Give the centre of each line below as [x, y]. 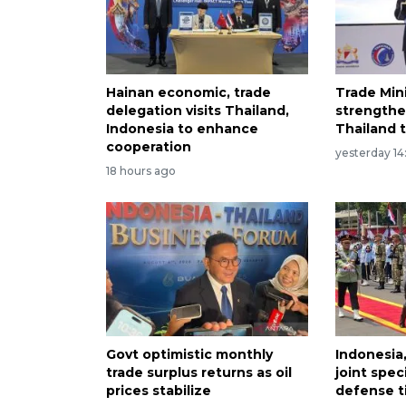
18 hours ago [141, 170]
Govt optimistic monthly [189, 355]
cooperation [149, 146]
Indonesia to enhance [182, 128]
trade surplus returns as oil [199, 373]
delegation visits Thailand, [198, 110]
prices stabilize [159, 391]
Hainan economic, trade [188, 92]
